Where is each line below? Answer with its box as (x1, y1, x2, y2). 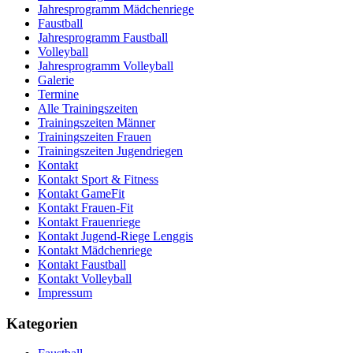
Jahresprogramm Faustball (38, 30, 168, 44)
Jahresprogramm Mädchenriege (38, 2, 194, 16)
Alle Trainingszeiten (38, 101, 138, 115)
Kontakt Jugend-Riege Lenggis (38, 229, 193, 243)
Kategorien (6, 314, 78, 332)
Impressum (38, 285, 92, 299)
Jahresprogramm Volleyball (38, 58, 173, 72)
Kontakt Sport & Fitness (38, 172, 158, 186)
